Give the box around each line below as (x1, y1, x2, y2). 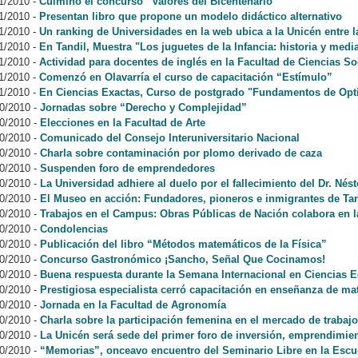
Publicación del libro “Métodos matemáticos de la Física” (40, 238, 327, 250)
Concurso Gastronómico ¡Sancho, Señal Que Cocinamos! (40, 253, 325, 265)
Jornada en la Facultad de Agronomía (40, 299, 226, 311)
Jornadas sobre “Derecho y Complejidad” (40, 101, 247, 113)
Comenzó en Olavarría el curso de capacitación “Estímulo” (39, 71, 332, 83)
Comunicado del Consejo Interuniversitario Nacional (40, 132, 300, 144)
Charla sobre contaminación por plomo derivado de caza (40, 147, 322, 159)
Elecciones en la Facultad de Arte (40, 117, 205, 129)
